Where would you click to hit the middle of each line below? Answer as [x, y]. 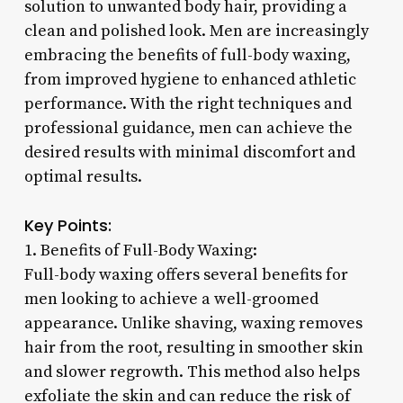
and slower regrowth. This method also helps [192, 372]
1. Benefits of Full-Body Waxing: [140, 250]
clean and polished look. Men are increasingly [196, 31]
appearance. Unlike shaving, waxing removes [193, 323]
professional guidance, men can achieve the [188, 128]
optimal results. [83, 176]
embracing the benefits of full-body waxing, [187, 55]
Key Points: [67, 225]
